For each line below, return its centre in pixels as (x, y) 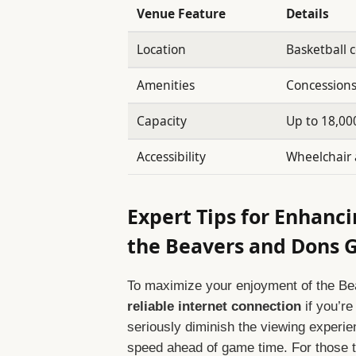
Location (162, 50)
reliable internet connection (215, 306)
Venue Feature (182, 14)
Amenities (166, 85)
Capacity (162, 121)
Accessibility (172, 157)
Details (308, 14)
